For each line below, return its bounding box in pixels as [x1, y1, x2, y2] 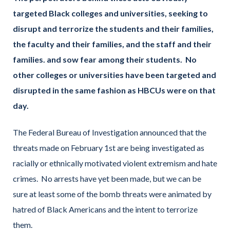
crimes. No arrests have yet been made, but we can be [13, 173, 201, 183]
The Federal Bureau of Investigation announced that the [13, 127, 206, 137]
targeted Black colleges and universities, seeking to [13, 8, 208, 18]
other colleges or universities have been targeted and [13, 69, 216, 80]
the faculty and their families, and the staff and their [13, 39, 212, 49]
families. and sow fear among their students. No [13, 54, 197, 64]
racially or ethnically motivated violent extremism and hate [13, 158, 217, 168]
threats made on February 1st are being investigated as [13, 142, 204, 152]
